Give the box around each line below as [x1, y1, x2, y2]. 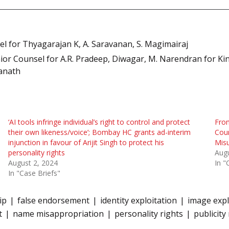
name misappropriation [13, 208, 104, 219]
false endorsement [17, 194, 89, 206]
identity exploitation [100, 194, 177, 206]
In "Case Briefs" [8, 168, 60, 178]
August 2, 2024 [8, 157, 58, 168]
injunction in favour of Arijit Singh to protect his [8, 137, 164, 147]
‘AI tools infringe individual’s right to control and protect [8, 117, 190, 127]
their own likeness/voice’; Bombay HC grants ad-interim [8, 127, 191, 137]
